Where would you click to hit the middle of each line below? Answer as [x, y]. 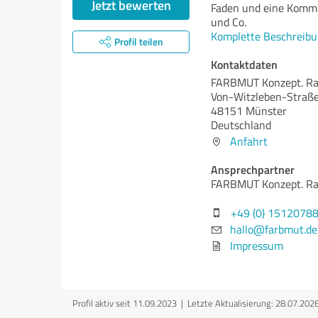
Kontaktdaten [244, 64]
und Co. [229, 22]
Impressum [257, 246]
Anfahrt [249, 141]
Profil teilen [138, 42]
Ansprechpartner [253, 169]
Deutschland [241, 125]
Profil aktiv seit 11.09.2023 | [130, 303]
